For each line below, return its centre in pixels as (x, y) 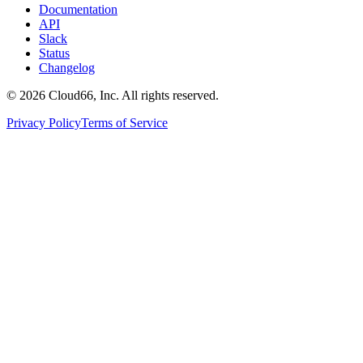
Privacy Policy (44, 122)
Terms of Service (124, 122)
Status (54, 53)
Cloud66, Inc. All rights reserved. (132, 95)
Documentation (78, 9)
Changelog (67, 67)
